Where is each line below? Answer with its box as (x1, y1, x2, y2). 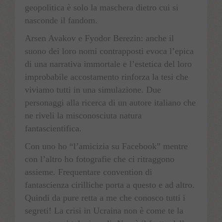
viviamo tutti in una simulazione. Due (25, 84, 161, 95)
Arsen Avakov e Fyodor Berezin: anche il (25, 33, 174, 43)
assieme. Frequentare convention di (25, 166, 152, 177)
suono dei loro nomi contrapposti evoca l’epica (25, 46, 194, 56)
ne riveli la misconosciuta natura (25, 110, 142, 120)
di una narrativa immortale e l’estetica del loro (25, 58, 192, 69)
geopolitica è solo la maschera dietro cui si (25, 2, 178, 12)
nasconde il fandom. (25, 15, 98, 25)
